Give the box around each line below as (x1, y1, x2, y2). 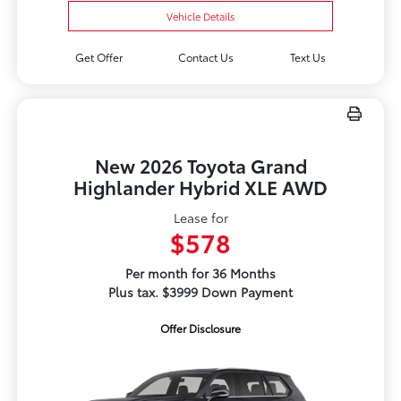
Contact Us (178, 49, 235, 65)
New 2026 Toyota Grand (94, 152, 307, 179)
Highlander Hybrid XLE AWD (73, 174, 328, 200)
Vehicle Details (166, 9, 235, 24)
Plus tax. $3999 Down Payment (108, 283, 293, 302)
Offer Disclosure (160, 320, 241, 337)
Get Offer (74, 49, 123, 65)
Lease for (173, 209, 228, 227)
